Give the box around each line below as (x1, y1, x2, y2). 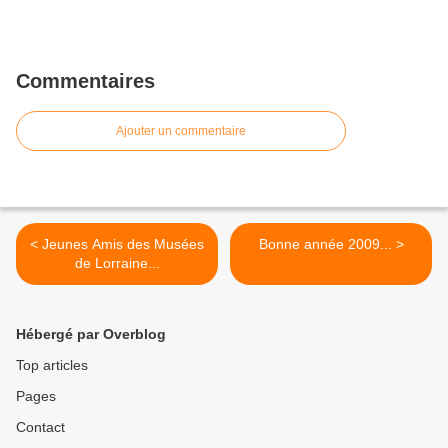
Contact (16, 418, 65, 435)
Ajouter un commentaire (116, 123, 246, 138)
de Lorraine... (74, 254, 160, 271)
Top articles (16, 356, 88, 373)
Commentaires (16, 69, 155, 92)
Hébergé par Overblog (16, 325, 166, 342)
